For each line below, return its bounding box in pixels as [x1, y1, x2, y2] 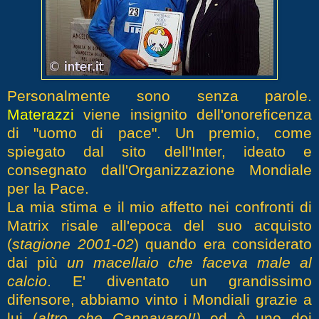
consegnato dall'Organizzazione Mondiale [7, 161, 312, 178]
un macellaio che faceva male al [67, 253, 312, 271]
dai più [7, 253, 67, 271]
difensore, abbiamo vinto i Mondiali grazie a [7, 291, 312, 308]
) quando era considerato [133, 235, 312, 252]
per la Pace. [7, 179, 89, 197]
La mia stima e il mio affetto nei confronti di [7, 198, 312, 215]
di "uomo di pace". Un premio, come [7, 124, 312, 141]
